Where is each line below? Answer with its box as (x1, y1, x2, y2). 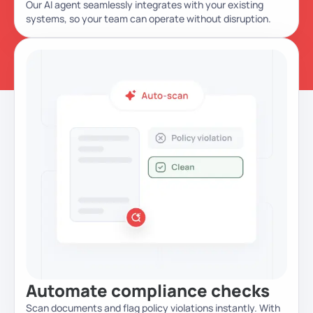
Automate (26, 278, 108, 302)
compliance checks (111, 278, 270, 302)
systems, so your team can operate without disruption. (26, 12, 271, 26)
